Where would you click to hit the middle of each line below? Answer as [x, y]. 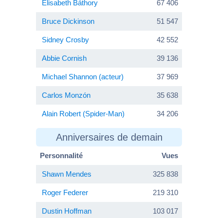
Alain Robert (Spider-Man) [83, 113]
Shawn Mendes [67, 174]
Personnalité [61, 155]
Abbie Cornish [64, 58]
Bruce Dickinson [68, 21]
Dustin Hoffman [67, 211]
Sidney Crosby [65, 39]
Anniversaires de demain [109, 137]
